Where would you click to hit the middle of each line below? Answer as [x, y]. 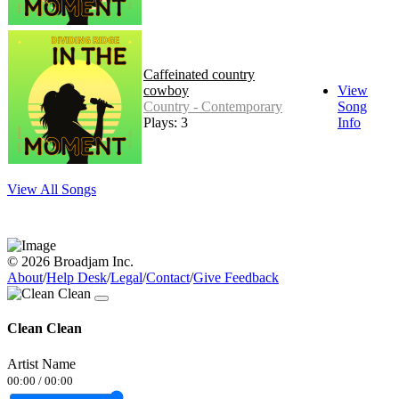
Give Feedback [236, 278]
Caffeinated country [199, 75]
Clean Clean [45, 329]
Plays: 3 [166, 123]
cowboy [166, 91]
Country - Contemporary [213, 107]
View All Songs [52, 190]
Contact [168, 278]
